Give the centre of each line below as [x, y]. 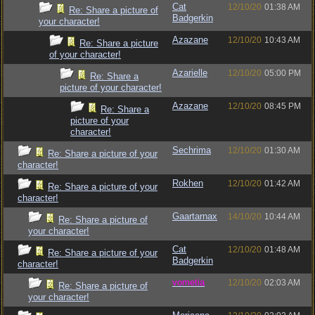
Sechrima [192, 150]
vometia [188, 282]
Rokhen [188, 183]
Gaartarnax [195, 216]
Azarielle [190, 73]
